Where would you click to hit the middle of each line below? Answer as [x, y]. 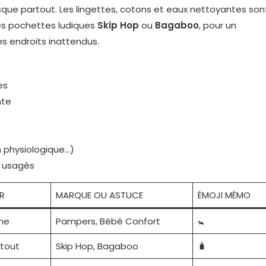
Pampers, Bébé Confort [108, 221]
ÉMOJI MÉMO [224, 195]
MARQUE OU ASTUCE [99, 195]
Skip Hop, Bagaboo [97, 246]
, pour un [218, 26]
